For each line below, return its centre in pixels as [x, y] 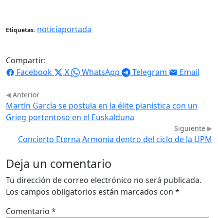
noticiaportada [64, 29]
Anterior [25, 94]
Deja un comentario [59, 163]
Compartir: [26, 60]
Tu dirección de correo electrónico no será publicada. [104, 180]
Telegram [150, 72]
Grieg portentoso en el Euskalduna [70, 117]
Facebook [34, 72]
